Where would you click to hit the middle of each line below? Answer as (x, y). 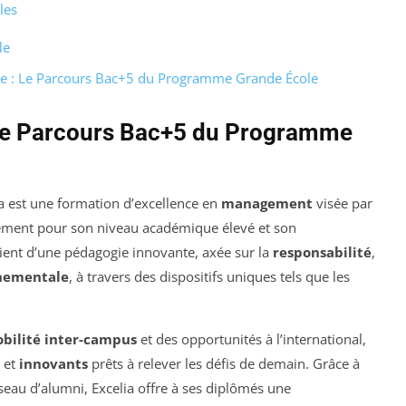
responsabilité (322, 252)
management (267, 203)
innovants (53, 364)
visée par (343, 203)
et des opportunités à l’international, (251, 339)
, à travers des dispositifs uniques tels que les (209, 277)
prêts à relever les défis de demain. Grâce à (224, 364)
